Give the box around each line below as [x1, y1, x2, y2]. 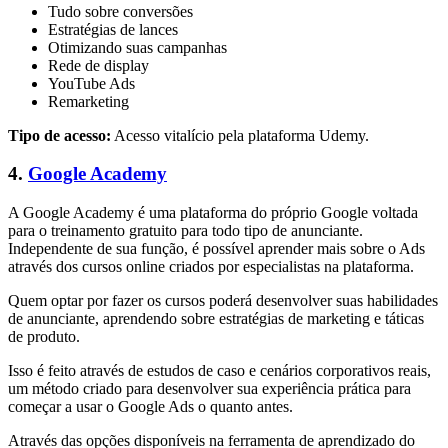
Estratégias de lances [48, 20, 178, 38]
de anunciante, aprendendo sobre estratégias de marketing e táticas [8, 310, 424, 327]
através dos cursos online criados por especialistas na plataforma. [8, 258, 414, 275]
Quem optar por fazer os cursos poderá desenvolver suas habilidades [8, 292, 438, 309]
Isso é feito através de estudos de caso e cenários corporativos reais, [8, 362, 431, 379]
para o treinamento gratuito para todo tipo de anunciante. [8, 222, 363, 239]
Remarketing [48, 92, 129, 110]
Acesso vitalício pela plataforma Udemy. [111, 126, 369, 144]
